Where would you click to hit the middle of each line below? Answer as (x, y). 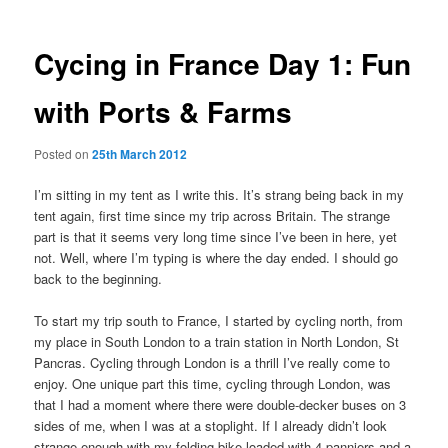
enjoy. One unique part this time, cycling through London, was (213, 384)
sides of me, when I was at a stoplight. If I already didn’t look (211, 426)
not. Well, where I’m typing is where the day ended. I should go (216, 257)
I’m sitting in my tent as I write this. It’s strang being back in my (219, 194)
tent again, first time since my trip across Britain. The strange (212, 215)
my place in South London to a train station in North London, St (217, 342)
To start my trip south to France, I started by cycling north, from (219, 321)
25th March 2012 (140, 153)
